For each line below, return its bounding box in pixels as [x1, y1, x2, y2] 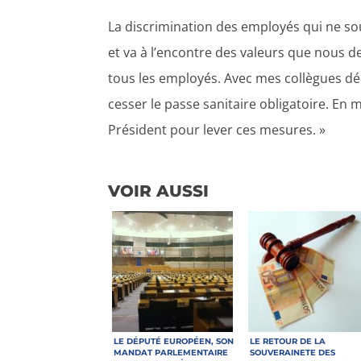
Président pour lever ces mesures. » [108, 120, 326, 139]
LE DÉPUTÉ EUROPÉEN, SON [114, 335, 234, 346]
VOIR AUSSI [108, 180, 210, 201]
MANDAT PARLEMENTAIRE [114, 346, 229, 358]
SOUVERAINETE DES [250, 346, 336, 358]
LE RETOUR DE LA [250, 335, 326, 346]
